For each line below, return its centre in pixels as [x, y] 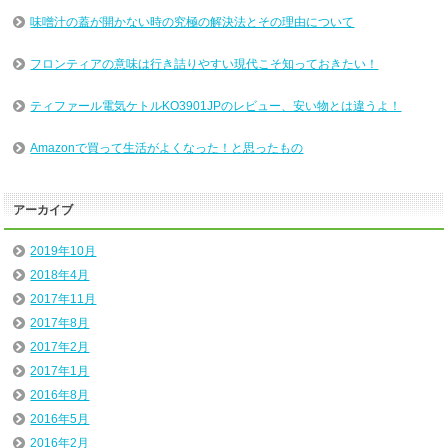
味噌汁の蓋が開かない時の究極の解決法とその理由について [192, 22]
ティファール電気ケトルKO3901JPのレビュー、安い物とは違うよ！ [216, 106]
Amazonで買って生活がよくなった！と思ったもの [167, 148]
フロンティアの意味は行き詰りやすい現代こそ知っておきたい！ [204, 64]
